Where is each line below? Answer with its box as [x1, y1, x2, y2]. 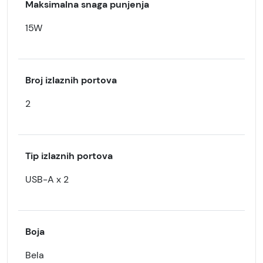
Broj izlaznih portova [25, 74, 117, 86]
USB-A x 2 [25, 173, 69, 186]
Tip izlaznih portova [25, 150, 113, 162]
